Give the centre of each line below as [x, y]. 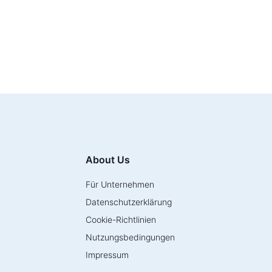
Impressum [107, 255]
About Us [108, 160]
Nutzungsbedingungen [130, 237]
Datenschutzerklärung [129, 202]
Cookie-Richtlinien [121, 219]
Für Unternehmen [120, 184]
